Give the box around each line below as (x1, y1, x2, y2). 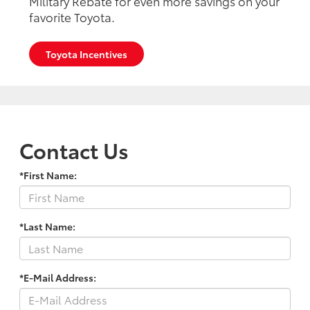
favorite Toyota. (29, 8, 115, 25)
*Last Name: (19, 219, 75, 233)
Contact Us (19, 134, 129, 165)
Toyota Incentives (46, 46, 127, 61)
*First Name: (19, 167, 77, 182)
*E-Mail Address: (19, 270, 96, 284)
